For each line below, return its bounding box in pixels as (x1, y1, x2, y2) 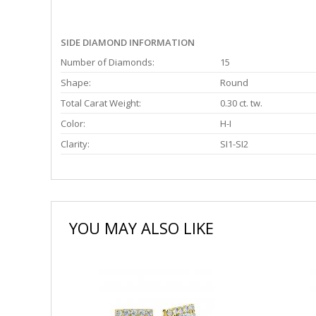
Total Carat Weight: (61, 97, 141, 110)
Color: (61, 117, 85, 130)
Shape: (61, 76, 91, 90)
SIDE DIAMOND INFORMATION (61, 36, 195, 49)
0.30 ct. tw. (220, 97, 262, 110)
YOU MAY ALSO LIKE (69, 217, 214, 239)
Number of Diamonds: (61, 56, 154, 69)
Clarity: (61, 138, 90, 151)
